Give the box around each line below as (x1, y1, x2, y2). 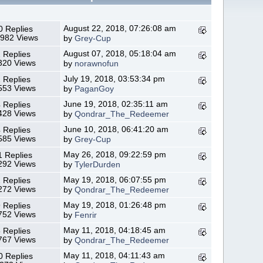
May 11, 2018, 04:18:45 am (63, 225, 166, 235)
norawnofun (75, 59, 119, 68)
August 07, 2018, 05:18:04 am (63, 49, 177, 58)
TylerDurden (75, 160, 121, 169)
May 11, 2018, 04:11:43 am (63, 251, 166, 260)
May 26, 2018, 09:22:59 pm (63, 150, 167, 159)
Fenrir (75, 210, 97, 220)
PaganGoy (75, 84, 114, 93)
